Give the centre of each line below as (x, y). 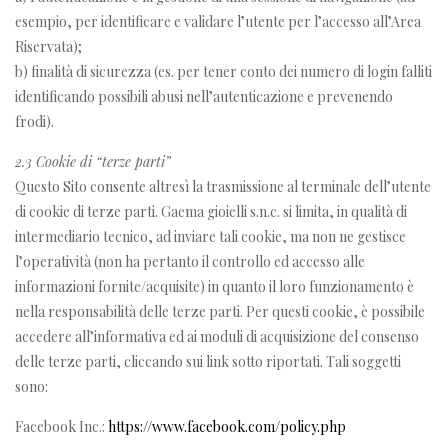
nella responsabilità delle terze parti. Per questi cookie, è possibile (220, 311)
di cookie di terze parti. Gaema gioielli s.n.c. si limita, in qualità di (211, 211)
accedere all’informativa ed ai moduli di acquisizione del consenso (217, 336)
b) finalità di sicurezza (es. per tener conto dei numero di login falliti (223, 71)
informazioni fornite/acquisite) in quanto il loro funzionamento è (214, 286)
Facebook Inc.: (61, 426)
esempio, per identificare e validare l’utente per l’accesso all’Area (218, 21)
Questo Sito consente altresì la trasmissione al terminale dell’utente (223, 186)
